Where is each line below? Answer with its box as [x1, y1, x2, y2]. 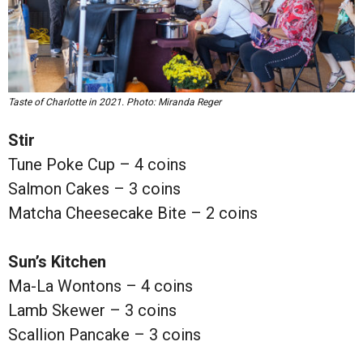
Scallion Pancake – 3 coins [8, 324, 201, 344]
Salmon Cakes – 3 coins [8, 178, 181, 199]
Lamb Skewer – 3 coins [8, 300, 177, 320]
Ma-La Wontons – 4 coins [8, 275, 193, 296]
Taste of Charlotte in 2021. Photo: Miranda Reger [8, 96, 221, 108]
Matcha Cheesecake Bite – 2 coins [8, 203, 258, 223]
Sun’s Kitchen [8, 251, 106, 271]
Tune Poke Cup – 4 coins [8, 154, 186, 174]
